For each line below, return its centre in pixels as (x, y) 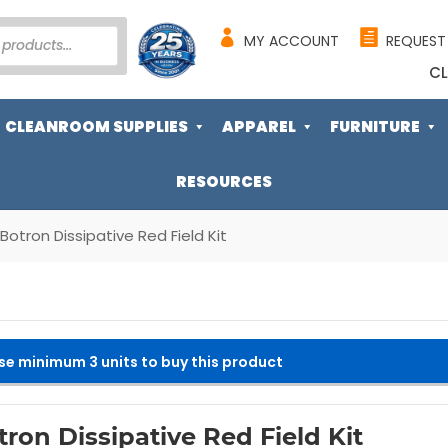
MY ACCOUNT (291, 40)
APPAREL (259, 126)
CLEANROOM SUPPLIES (96, 126)
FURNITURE (375, 126)
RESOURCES (224, 181)
